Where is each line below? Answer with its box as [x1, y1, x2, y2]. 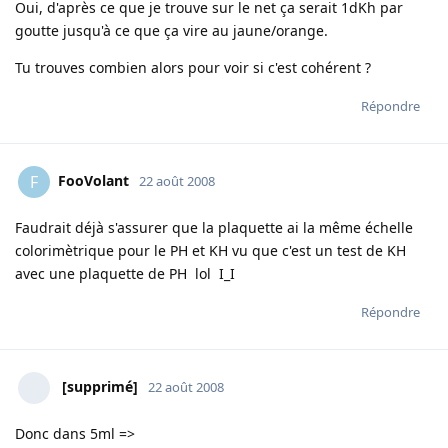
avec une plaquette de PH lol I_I [15, 264, 235, 284]
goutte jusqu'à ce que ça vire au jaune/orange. [15, 21, 328, 41]
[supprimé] [62, 377, 138, 397]
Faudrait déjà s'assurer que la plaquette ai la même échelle [15, 218, 413, 238]
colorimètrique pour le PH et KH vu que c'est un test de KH [15, 241, 406, 261]
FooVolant [58, 171, 129, 191]
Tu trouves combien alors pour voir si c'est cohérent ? [15, 58, 371, 78]
